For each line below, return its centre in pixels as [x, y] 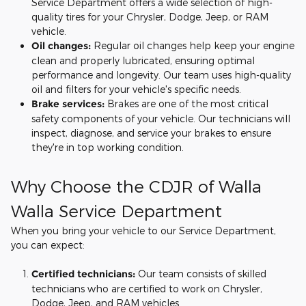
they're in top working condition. [108, 147]
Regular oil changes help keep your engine [193, 45]
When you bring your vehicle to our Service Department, [143, 231]
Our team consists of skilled [202, 274]
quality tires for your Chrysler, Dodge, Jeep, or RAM [150, 17]
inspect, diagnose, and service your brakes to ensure [151, 133]
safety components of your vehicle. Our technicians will [161, 119]
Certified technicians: [85, 274]
